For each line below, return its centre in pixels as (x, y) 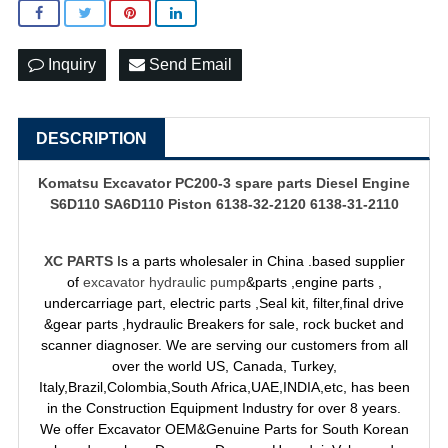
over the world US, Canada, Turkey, (224, 366)
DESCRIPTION (91, 138)
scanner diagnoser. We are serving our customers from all (224, 345)
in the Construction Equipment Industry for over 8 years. (224, 408)
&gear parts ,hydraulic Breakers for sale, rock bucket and (224, 324)
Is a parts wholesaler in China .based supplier (260, 261)
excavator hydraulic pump (164, 282)
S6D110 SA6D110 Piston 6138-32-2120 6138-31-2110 (224, 204)
